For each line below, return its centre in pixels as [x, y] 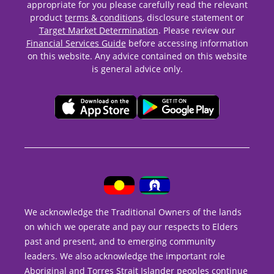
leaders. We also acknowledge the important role [125, 256]
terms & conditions [104, 17]
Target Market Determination [98, 30]
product [47, 17]
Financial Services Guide [76, 43]
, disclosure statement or [193, 17]
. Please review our [197, 30]
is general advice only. [137, 68]
